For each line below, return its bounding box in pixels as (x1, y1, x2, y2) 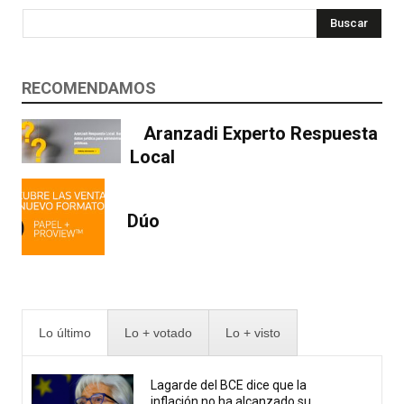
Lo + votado (124, 325, 192, 340)
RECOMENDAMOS (22, 78, 156, 97)
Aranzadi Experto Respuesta (143, 123, 379, 145)
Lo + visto (225, 325, 280, 340)
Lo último (39, 325, 91, 340)
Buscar (330, 15, 368, 30)
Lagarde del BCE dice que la (151, 378, 308, 393)
